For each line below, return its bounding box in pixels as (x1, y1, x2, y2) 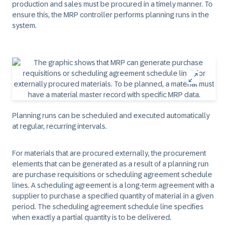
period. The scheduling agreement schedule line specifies (12, 203, 204, 211)
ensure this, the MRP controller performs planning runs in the (12, 11, 209, 19)
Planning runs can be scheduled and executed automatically (12, 111, 210, 120)
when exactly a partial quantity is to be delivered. (12, 213, 172, 221)
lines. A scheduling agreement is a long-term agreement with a (12, 181, 214, 189)
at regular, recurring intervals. (12, 122, 107, 130)
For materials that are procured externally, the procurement (12, 149, 206, 157)
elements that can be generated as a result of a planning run (12, 160, 209, 168)
